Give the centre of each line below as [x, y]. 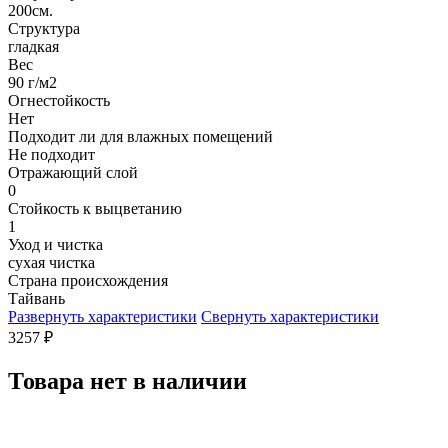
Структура [44, 28]
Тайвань [36, 298]
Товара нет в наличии [127, 380]
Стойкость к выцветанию [95, 208]
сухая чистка [51, 262]
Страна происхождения [88, 280]
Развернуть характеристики [102, 316]
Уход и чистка [55, 244]
